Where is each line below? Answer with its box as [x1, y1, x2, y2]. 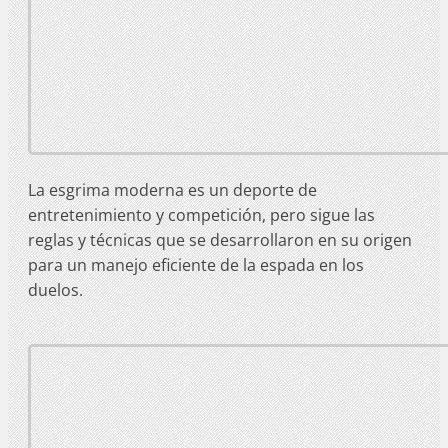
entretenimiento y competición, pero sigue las [28, 203, 375, 226]
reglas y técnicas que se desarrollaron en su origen [28, 228, 412, 251]
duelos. [28, 278, 83, 301]
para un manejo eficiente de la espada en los [28, 253, 364, 276]
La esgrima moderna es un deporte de [28, 178, 317, 201]
